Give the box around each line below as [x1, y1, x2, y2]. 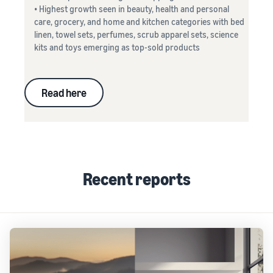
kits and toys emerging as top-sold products [34, 42, 200, 52]
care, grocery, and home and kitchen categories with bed [34, 16, 244, 27]
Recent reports [82, 169, 191, 189]
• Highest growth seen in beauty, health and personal [34, 4, 229, 14]
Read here [41, 86, 87, 99]
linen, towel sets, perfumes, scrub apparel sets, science [34, 29, 238, 40]
